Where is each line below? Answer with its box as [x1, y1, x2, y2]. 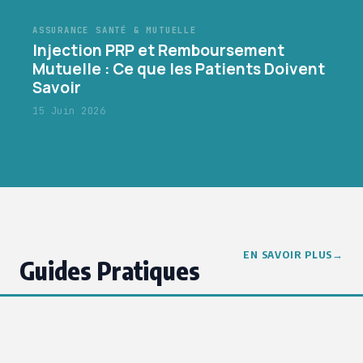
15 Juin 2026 [32, 104, 105, 117]
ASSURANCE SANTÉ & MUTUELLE [32, 23, 197, 36]
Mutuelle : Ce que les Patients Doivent [32, 58, 325, 79]
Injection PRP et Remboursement [32, 39, 284, 61]
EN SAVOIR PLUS [243, 247, 333, 261]
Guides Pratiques [19, 254, 200, 286]
